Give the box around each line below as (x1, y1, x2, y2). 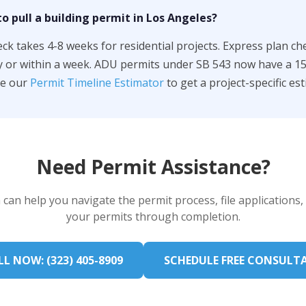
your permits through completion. (66, 209, 240, 224)
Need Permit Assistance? (36, 154, 270, 180)
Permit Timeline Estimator (30, 75, 164, 90)
